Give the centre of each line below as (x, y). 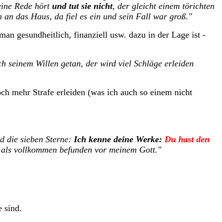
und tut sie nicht (82, 6)
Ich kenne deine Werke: (119, 139)
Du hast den (187, 139)
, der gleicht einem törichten (164, 6)
